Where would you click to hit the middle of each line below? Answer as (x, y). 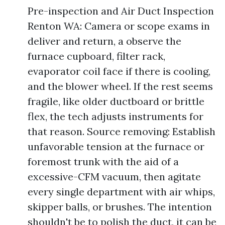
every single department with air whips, (121, 192)
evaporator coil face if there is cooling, (119, 71)
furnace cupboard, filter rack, (96, 56)
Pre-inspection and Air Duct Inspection (121, 11)
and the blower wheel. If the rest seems (120, 86)
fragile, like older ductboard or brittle (116, 101)
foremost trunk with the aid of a (103, 161)
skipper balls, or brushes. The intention (120, 207)
